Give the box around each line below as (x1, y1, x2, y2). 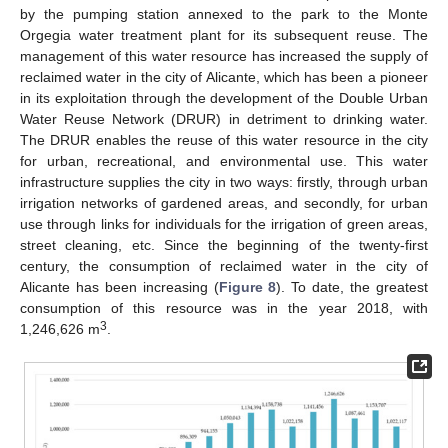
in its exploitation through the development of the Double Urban (20, 89, 428, 106)
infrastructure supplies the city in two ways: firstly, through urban (20, 173, 428, 190)
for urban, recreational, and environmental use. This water (20, 152, 428, 169)
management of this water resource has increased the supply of (20, 47, 428, 64)
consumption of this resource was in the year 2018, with (20, 299, 428, 316)
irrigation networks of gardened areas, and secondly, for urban (20, 194, 428, 211)
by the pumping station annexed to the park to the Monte (20, 5, 428, 22)
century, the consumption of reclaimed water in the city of (20, 257, 428, 274)
